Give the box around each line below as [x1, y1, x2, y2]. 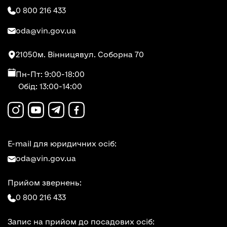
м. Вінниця [37, 50, 80, 59]
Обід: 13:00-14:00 [18, 82, 82, 91]
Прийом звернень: [8, 178, 82, 187]
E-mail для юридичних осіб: [8, 139, 117, 148]
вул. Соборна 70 [80, 50, 144, 59]
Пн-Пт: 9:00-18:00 [16, 70, 85, 79]
